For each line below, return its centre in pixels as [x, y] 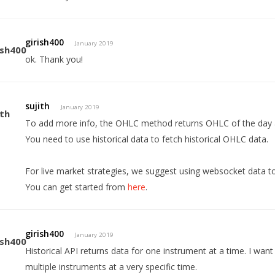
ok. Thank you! [54, 60]
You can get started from [77, 187]
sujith [38, 106]
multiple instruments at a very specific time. [111, 267]
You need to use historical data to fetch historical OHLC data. [147, 139]
